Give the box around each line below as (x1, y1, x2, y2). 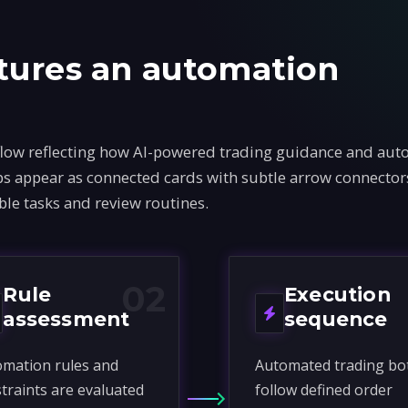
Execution (284, 282, 391, 306)
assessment (3, 307, 130, 331)
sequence (284, 307, 388, 331)
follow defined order (255, 380, 393, 400)
